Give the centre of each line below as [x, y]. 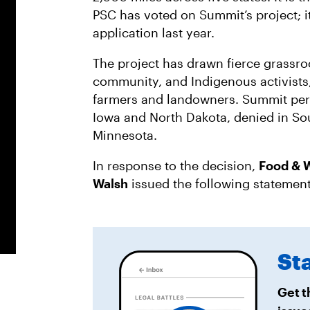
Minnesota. [125, 135]
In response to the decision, [176, 165]
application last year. [154, 33]
